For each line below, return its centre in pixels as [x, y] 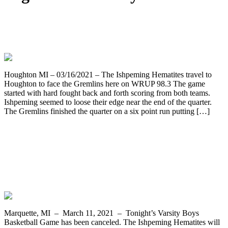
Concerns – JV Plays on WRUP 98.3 [98, 160]
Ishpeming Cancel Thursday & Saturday [110, 133]
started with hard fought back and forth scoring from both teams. [107, 93]
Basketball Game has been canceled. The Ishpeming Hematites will [112, 222]
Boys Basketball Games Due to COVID [105, 146]
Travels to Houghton [58, 35]
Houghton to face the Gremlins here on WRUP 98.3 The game [105, 83]
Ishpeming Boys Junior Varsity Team [101, 22]
